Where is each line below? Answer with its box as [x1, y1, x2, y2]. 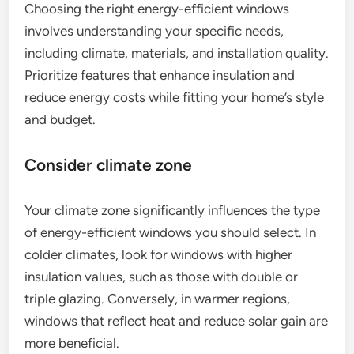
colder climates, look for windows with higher [24, 247, 293, 263]
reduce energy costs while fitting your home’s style [24, 89, 325, 106]
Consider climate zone [24, 155, 193, 175]
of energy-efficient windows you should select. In [24, 224, 317, 241]
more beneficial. [24, 335, 120, 352]
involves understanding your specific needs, [24, 23, 284, 40]
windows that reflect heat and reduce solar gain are [24, 313, 329, 330]
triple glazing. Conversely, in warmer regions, [24, 291, 291, 307]
